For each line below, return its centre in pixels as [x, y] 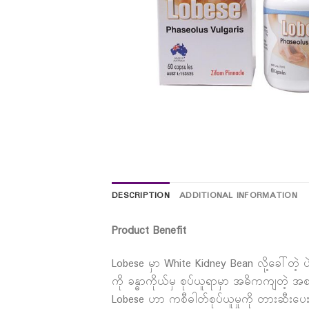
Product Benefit [149, 230]
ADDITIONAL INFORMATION [238, 196]
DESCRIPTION [141, 196]
